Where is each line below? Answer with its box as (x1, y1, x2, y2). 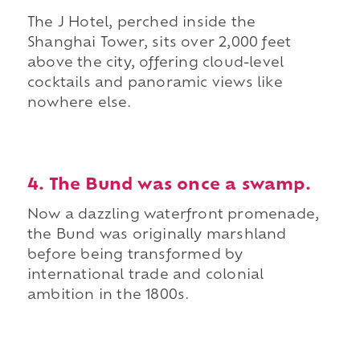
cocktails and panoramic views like (27, 77, 283, 91)
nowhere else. (27, 97, 132, 111)
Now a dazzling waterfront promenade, (27, 209, 320, 223)
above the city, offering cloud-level (27, 57, 284, 71)
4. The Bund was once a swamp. (27, 178, 311, 194)
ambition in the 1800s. (27, 289, 190, 303)
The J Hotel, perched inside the (27, 17, 256, 31)
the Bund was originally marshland (27, 229, 287, 243)
